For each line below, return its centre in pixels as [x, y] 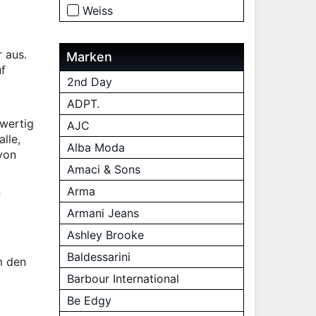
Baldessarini [98, 257]
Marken [89, 57]
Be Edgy [89, 300]
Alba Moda [96, 147]
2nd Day [89, 82]
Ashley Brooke [105, 235]
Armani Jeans [103, 213]
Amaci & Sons [103, 169]
